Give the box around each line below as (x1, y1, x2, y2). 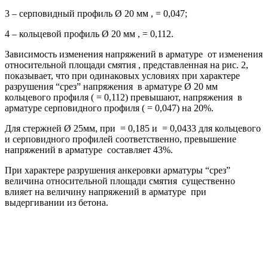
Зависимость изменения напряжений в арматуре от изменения (5, 48, 263, 59)
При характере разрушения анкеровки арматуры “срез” (5, 165, 230, 175)
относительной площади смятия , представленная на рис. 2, (5, 59, 248, 70)
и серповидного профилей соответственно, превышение (5, 133, 236, 144)
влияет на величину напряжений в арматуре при (5, 186, 206, 197)
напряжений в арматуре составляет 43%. (5, 144, 173, 155)
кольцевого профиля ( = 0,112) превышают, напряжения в (5, 92, 242, 102)
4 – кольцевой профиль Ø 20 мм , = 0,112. (5, 28, 173, 39)
